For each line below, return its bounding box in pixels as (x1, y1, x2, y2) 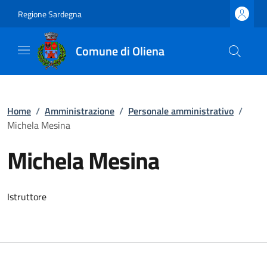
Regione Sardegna (18, 7, 82, 20)
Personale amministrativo (128, 104, 234, 118)
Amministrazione (45, 104, 114, 118)
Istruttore (7, 190, 46, 204)
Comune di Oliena (75, 42, 164, 60)
